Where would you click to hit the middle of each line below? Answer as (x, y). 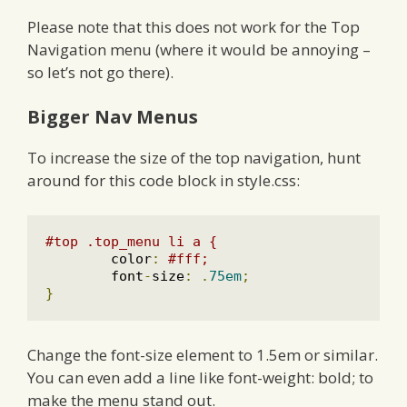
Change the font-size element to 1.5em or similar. (203, 355)
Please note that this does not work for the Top (194, 26)
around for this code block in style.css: (164, 181)
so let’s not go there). (100, 72)
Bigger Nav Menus (113, 117)
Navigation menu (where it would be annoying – (199, 49)
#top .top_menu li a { (131, 241)
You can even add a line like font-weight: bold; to (200, 378)
